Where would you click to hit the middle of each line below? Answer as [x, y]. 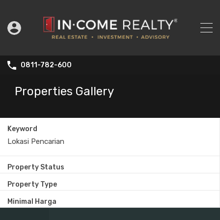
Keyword [22, 129]
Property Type [32, 185]
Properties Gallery [64, 92]
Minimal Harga [32, 202]
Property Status [36, 167]
